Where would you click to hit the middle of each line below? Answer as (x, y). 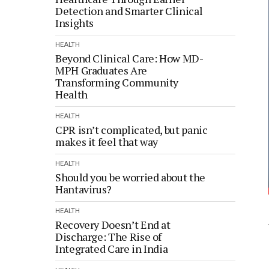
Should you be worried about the (130, 177)
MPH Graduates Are (101, 70)
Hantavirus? (84, 189)
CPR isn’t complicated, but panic (131, 130)
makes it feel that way (108, 142)
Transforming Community (117, 82)
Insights (76, 23)
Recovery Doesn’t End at (113, 225)
